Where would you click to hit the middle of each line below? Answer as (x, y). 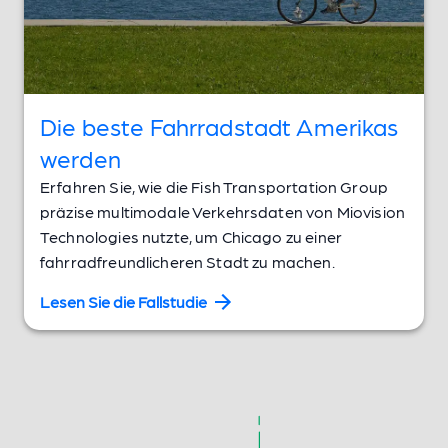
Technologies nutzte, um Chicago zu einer (191, 236)
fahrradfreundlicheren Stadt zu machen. (187, 261)
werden (80, 157)
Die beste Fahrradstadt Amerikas (219, 125)
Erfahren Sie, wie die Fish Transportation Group (214, 186)
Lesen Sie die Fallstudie (123, 301)
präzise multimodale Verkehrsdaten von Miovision (223, 211)
